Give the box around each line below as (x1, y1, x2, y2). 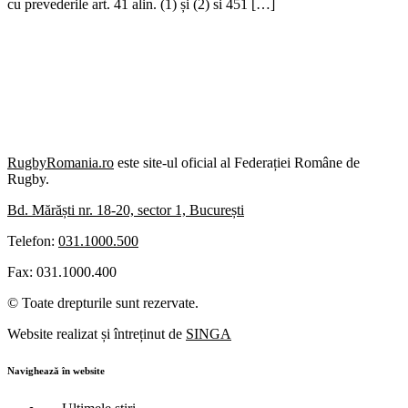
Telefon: (7, 232, 58, 249)
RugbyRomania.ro (7, 154, 114, 170)
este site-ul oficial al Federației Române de (114, 154, 360, 170)
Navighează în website (7, 364, 105, 376)
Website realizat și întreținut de (7, 325, 186, 342)
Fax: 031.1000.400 (7, 263, 117, 280)
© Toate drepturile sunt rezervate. (7, 294, 199, 311)
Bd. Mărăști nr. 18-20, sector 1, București (7, 201, 244, 218)
